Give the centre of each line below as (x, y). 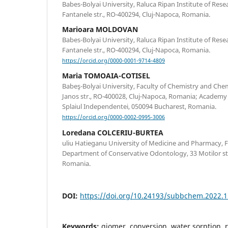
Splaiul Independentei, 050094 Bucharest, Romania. (139, 107)
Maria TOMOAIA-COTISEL (106, 76)
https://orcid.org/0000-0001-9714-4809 (113, 61)
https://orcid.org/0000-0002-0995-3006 (113, 117)
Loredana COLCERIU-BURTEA (113, 132)
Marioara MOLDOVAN (100, 30)
